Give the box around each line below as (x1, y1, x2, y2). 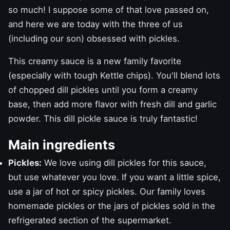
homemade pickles (8, 200, 85, 211)
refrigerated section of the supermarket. (8, 215, 171, 225)
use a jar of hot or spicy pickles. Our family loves (8, 186, 205, 197)
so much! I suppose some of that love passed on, (8, 4, 209, 15)
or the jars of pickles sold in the (85, 200, 215, 211)
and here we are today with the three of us (8, 18, 183, 29)
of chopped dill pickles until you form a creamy (8, 84, 198, 95)
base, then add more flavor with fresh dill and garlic (8, 99, 217, 109)
